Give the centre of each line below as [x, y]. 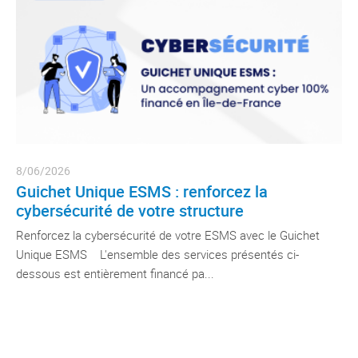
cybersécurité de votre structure [130, 210]
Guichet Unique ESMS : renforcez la [142, 191]
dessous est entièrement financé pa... [115, 273]
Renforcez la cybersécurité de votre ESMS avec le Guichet [168, 235]
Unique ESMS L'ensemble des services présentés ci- [157, 254]
